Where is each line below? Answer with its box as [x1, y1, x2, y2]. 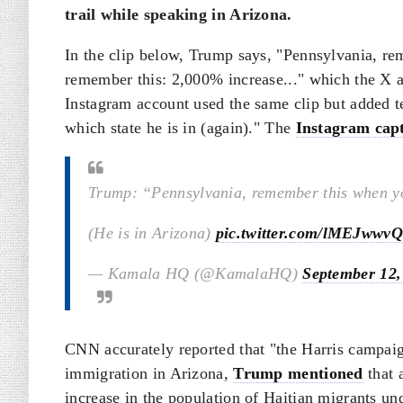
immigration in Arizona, [65, 364, 234, 382]
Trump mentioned [233, 364, 363, 382]
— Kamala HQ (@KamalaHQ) [88, 264, 303, 282]
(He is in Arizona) [88, 224, 216, 242]
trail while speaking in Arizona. [65, 5, 292, 23]
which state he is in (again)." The [65, 119, 296, 137]
